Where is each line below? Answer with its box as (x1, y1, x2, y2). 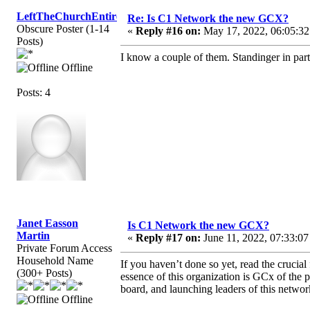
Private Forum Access (17, 241, 112, 254)
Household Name (17, 254, 93, 266)
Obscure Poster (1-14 (17, 22, 109, 35)
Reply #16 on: (136, 24, 201, 37)
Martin (17, 229, 50, 241)
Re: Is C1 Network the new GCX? (127, 12, 289, 24)
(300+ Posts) (17, 266, 72, 279)
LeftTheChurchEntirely (17, 10, 129, 22)
